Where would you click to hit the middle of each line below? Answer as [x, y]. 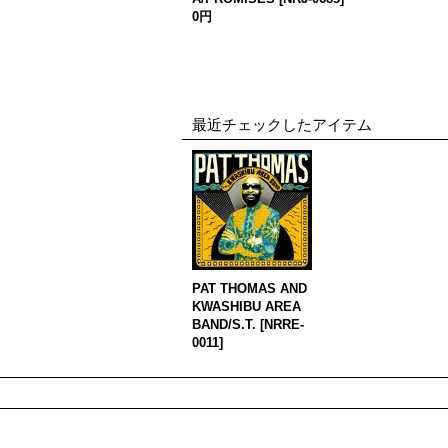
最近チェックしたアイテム [282, 124]
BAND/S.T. [224, 324]
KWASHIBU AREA [246, 306]
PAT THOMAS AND [249, 288]
